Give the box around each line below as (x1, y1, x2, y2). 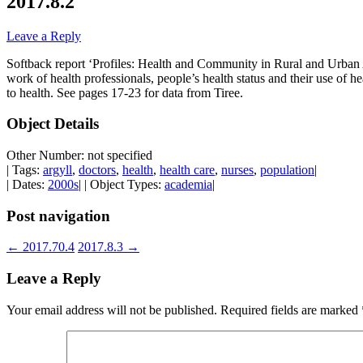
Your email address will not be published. (6, 302, 217, 317)
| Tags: (6, 163, 43, 177)
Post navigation (6, 207, 110, 224)
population (260, 163, 314, 177)
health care (160, 163, 215, 177)
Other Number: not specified (6, 148, 152, 163)
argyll (43, 163, 72, 177)
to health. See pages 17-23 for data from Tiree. (6, 85, 243, 100)
